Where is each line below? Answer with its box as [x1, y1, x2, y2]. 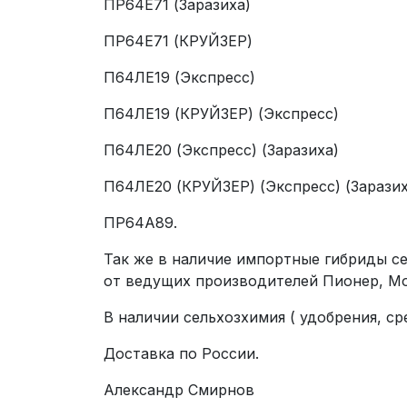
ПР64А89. [104, 213, 177, 232]
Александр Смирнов [104, 381, 254, 399]
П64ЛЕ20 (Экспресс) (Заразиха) [104, 141, 339, 159]
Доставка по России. [104, 344, 259, 362]
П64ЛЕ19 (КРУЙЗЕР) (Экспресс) [104, 104, 339, 123]
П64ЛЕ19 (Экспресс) [104, 68, 255, 86]
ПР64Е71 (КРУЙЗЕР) [104, 32, 253, 50]
